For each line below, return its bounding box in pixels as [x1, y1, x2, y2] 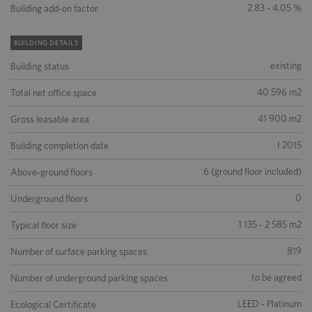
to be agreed [251, 272, 302, 283]
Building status [10, 61, 69, 72]
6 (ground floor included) [203, 166, 302, 177]
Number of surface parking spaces [10, 246, 147, 257]
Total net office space [10, 87, 97, 98]
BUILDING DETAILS [14, 38, 79, 47]
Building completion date [10, 140, 109, 151]
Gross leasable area [10, 114, 89, 125]
